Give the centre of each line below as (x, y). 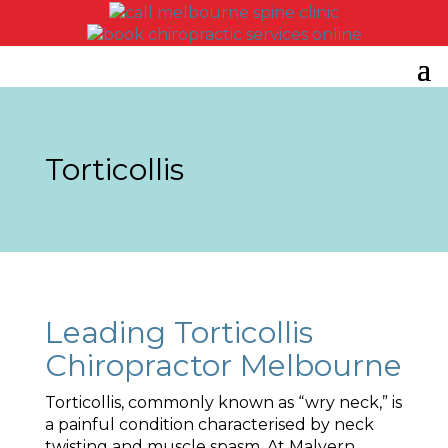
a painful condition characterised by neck (209, 424)
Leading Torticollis (178, 332)
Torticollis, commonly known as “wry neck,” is (223, 402)
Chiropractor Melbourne (223, 365)
